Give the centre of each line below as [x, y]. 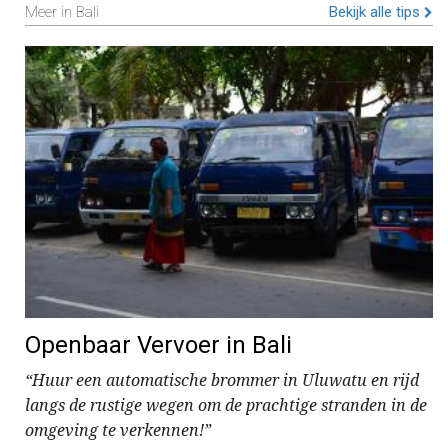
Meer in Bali [62, 12]
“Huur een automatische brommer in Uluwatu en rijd [222, 380]
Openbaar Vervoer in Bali [158, 345]
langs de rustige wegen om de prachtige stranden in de [226, 405]
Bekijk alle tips [376, 12]
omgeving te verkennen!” [118, 430]
